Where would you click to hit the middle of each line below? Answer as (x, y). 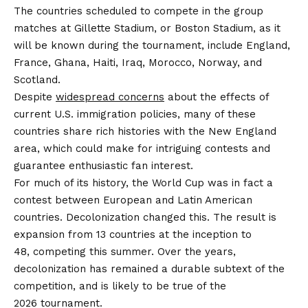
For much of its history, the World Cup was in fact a (143, 183)
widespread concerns (110, 97)
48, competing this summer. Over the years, (125, 251)
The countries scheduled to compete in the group (139, 11)
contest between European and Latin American (133, 200)
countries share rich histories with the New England (145, 131)
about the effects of (217, 97)
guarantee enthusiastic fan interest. (103, 165)
